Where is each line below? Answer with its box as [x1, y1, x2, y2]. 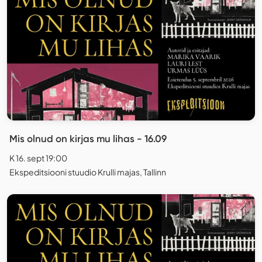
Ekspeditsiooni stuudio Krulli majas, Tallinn [9, 167, 166, 178]
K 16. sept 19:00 [9, 153, 67, 164]
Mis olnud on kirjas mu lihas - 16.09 [9, 133, 167, 145]
